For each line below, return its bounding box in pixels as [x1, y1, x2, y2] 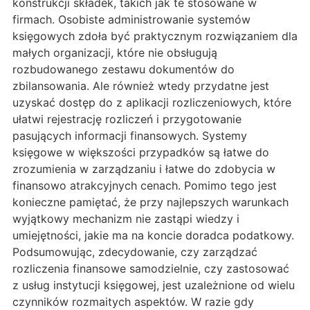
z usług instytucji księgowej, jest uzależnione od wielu [12, 278, 295, 293]
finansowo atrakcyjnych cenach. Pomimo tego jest [12, 179, 277, 193]
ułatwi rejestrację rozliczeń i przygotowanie [12, 112, 241, 127]
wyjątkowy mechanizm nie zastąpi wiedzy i [12, 212, 239, 226]
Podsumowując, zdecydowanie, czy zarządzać [12, 245, 257, 259]
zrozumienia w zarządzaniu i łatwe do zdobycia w [12, 162, 275, 176]
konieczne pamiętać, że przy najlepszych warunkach [12, 195, 289, 210]
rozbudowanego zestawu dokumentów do [12, 62, 235, 77]
